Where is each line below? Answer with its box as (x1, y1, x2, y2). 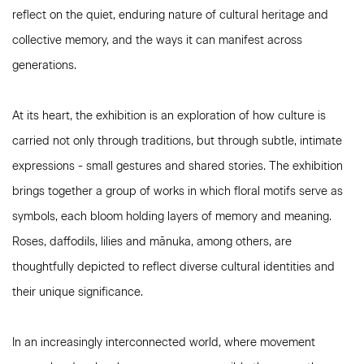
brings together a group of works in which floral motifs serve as (12, 184, 343, 198)
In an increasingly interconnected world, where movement (12, 336, 315, 349)
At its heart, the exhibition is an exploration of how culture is (12, 109, 326, 123)
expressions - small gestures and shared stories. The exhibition (12, 159, 343, 173)
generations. (12, 58, 76, 72)
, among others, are (191, 235, 292, 249)
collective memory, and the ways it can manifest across (12, 33, 302, 47)
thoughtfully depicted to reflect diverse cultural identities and (12, 260, 335, 274)
